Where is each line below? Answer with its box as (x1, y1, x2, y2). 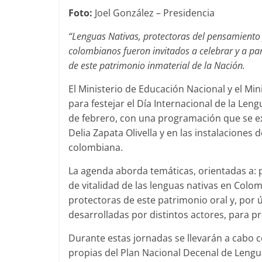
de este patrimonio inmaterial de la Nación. (68, 59, 245, 72)
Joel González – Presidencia (95, 6, 215, 19)
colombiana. (68, 141, 123, 154)
